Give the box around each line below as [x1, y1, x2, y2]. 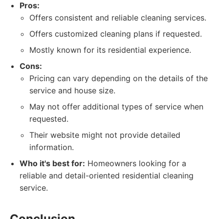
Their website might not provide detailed [29, 130, 180, 140]
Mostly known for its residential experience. [29, 45, 191, 55]
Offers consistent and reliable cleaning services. [29, 13, 206, 22]
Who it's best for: [20, 158, 85, 168]
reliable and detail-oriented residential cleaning [20, 171, 194, 180]
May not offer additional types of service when [29, 102, 203, 111]
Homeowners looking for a [85, 158, 186, 168]
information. [29, 142, 74, 152]
